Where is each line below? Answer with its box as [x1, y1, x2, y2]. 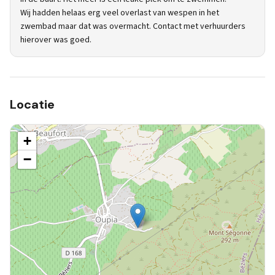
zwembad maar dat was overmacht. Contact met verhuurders [20, 20, 246, 33]
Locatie [10, 96, 55, 112]
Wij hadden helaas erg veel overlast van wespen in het [20, 7, 219, 19]
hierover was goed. [20, 34, 91, 46]
